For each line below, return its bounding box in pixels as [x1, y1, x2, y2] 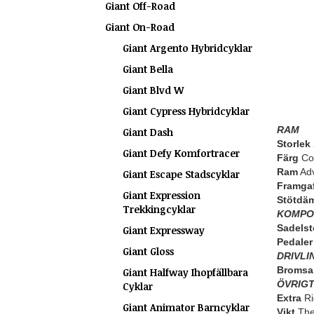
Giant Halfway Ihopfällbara [123, 266, 248, 279]
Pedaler [276, 236, 313, 247]
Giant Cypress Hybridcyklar [123, 104, 250, 118]
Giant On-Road [105, 20, 175, 34]
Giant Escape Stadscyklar [123, 168, 240, 181]
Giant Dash [123, 125, 173, 139]
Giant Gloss [123, 245, 174, 258]
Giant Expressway [123, 224, 205, 237]
